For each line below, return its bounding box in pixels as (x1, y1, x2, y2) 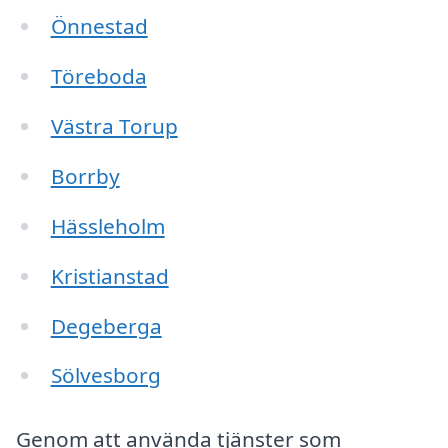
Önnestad (50, 12, 148, 41)
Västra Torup (50, 112, 178, 141)
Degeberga (50, 311, 162, 340)
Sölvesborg (50, 361, 161, 390)
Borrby (50, 162, 120, 190)
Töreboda (50, 62, 147, 91)
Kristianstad (50, 261, 169, 290)
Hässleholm (50, 211, 165, 240)
